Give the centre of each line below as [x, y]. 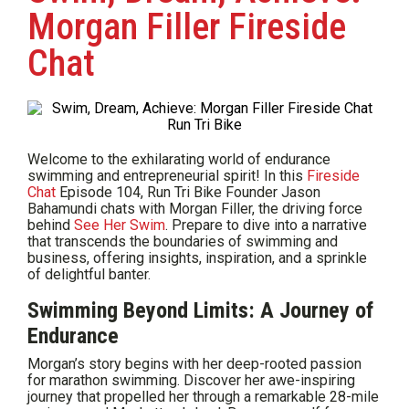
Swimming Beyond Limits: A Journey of [200, 311]
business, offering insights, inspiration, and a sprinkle [197, 258]
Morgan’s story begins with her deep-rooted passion [194, 364]
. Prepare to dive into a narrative [266, 225]
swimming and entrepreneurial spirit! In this [167, 176]
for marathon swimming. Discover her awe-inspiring [191, 381]
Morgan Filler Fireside [187, 27]
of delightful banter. [89, 275]
